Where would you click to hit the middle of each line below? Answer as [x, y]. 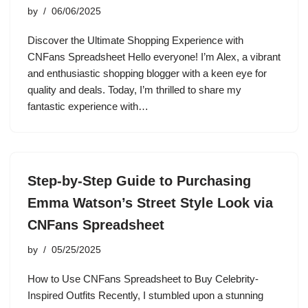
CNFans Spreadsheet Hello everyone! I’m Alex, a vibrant [154, 57]
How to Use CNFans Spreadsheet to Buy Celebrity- [143, 279]
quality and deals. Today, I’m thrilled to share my [134, 90]
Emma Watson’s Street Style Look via [150, 203]
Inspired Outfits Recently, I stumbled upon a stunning [145, 295]
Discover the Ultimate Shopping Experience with [135, 40]
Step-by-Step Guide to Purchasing [139, 181]
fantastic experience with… [89, 106]
